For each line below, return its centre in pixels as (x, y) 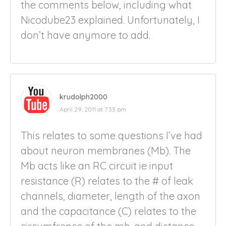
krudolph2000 (83, 97)
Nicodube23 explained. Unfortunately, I (110, 20)
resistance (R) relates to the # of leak (107, 181)
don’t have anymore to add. (86, 35)
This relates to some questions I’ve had (111, 135)
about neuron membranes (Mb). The (106, 150)
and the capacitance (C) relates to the (108, 211)
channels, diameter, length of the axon (110, 196)
